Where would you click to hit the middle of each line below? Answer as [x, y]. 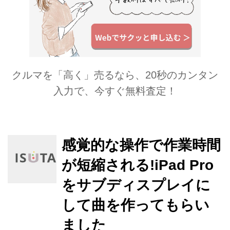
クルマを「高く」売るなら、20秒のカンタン [115, 75]
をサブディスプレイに [136, 185]
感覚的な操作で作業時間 [141, 145]
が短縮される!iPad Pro [137, 165]
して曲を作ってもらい [135, 205]
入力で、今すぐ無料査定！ [115, 91]
